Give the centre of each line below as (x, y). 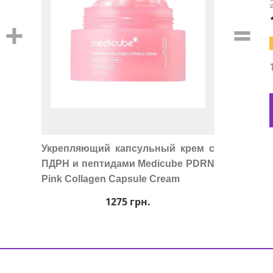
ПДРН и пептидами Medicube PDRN (128, 164)
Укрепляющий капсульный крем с (128, 148)
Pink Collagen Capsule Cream (111, 179)
